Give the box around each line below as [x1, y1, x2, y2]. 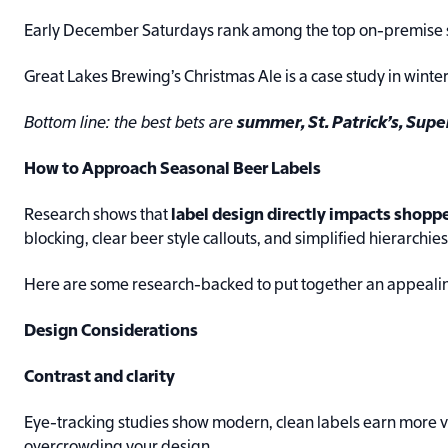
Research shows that [24, 208, 171, 225]
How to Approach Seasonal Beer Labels [24, 162, 321, 179]
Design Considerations [24, 324, 198, 341]
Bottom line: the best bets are [24, 116, 237, 133]
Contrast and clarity [24, 370, 175, 387]
